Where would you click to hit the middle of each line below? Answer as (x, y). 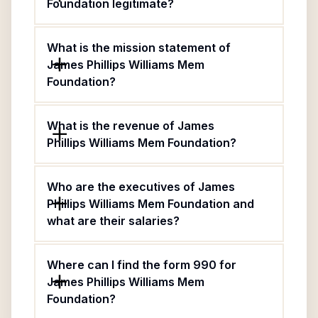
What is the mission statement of (139, 48)
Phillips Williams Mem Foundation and (150, 204)
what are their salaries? (113, 221)
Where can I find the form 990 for (142, 265)
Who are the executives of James (141, 187)
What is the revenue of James (131, 126)
